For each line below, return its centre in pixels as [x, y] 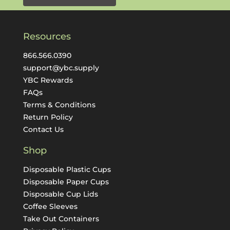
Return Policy [48, 117]
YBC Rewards [48, 80]
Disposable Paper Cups [66, 181]
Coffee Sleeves [50, 206]
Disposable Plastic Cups [67, 169]
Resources [47, 36]
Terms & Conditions [59, 104]
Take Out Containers [61, 218]
